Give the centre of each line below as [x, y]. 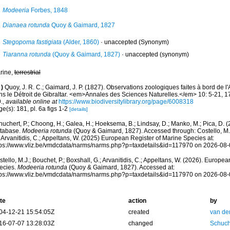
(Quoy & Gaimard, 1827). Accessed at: [121, 167]
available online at [31, 102]
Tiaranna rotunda [26, 54]
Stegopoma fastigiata [32, 42]
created [139, 212]
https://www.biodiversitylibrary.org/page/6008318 [126, 102]
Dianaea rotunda [26, 25]
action [137, 201]
